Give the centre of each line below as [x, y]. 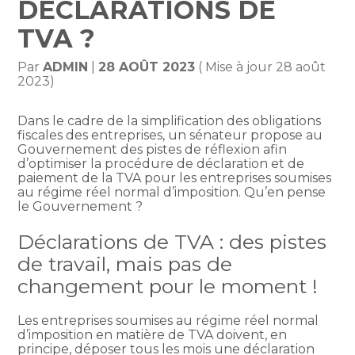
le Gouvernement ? [80, 207]
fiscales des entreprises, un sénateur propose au [170, 136]
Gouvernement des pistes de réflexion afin [153, 150]
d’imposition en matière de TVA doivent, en [153, 334]
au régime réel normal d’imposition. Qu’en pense [172, 193]
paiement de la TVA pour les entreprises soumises [175, 178]
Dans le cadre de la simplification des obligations [170, 121]
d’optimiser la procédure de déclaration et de [161, 164]
